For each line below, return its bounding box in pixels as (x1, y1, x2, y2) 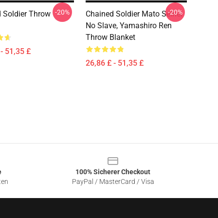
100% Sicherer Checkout (75, 168, 150, 176)
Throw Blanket (86, 33, 135, 42)
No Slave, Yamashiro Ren (86, 21, 172, 30)
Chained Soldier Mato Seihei (86, 9, 182, 18)
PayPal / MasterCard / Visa (72, 178, 154, 185)
